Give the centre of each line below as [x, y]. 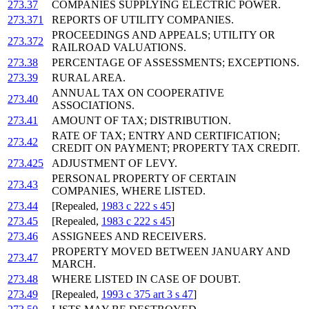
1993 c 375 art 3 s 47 [147, 295]
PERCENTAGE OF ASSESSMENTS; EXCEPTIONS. [176, 63]
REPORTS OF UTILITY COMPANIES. [143, 20]
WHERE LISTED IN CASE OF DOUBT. [146, 279]
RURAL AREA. [89, 78]
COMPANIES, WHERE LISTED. [129, 191]
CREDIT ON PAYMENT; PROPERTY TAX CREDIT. [176, 148]
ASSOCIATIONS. [93, 106]
